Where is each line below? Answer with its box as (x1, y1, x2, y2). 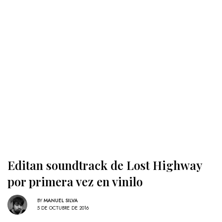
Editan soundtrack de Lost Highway (7, 157, 203, 173)
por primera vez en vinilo (7, 173, 143, 189)
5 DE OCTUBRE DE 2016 (37, 204, 89, 212)
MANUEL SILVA (44, 197, 78, 205)
